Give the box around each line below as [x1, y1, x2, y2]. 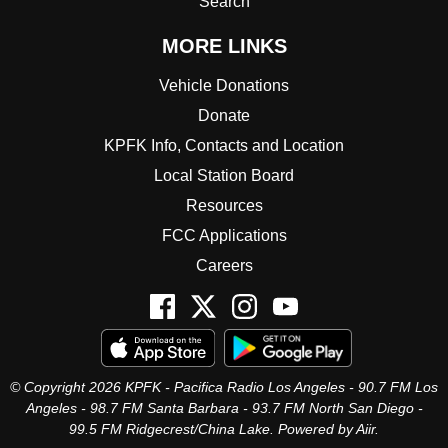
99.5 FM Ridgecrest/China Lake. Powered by [69, 420, 356, 437]
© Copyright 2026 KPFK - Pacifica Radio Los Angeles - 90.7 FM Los [10, 378, 438, 395]
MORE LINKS [161, 34, 287, 57]
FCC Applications [161, 226, 287, 244]
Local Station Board [154, 166, 294, 184]
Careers [195, 256, 253, 274]
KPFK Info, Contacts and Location [104, 136, 344, 154]
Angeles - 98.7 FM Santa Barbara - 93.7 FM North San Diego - [25, 399, 423, 416]
